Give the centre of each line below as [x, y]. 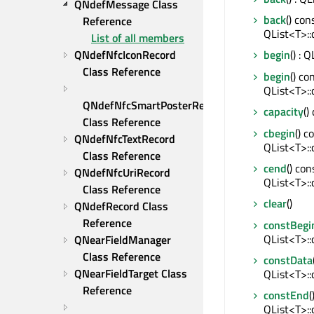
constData [288, 260]
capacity [284, 112]
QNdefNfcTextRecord [125, 139]
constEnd [286, 295]
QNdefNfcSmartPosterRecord [154, 105]
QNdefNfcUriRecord [122, 172]
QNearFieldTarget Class [131, 273]
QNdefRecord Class [121, 206]
